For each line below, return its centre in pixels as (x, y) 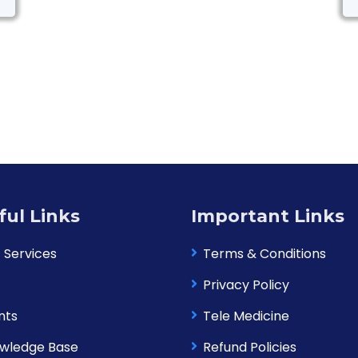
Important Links (268, 216)
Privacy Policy (246, 285)
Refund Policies (250, 347)
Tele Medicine (246, 316)
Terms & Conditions (265, 254)
